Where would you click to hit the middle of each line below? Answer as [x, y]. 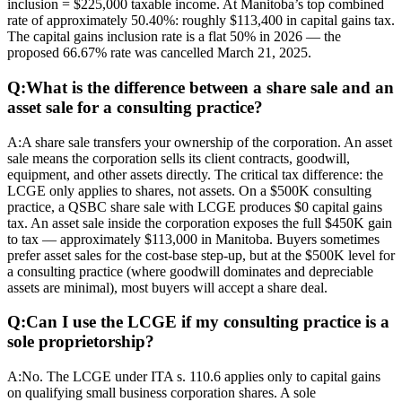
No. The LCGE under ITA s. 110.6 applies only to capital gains [201, 376]
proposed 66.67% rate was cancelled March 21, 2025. [159, 53]
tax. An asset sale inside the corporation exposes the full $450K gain [200, 223]
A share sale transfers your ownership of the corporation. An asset [207, 142]
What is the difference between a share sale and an [210, 87]
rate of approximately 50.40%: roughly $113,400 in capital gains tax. [201, 21]
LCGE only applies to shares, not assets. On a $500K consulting [189, 190]
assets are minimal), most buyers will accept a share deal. [167, 287]
